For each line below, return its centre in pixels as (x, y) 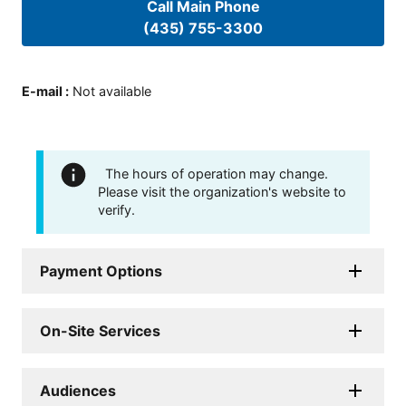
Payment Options (101, 271)
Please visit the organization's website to (222, 191)
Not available (112, 91)
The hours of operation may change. (217, 173)
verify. (116, 209)
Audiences (78, 390)
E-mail (42, 91)
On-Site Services (100, 330)
